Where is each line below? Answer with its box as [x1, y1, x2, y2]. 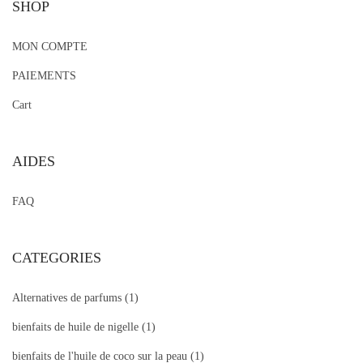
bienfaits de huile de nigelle [12, 321, 139, 334]
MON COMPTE [12, 41, 88, 53]
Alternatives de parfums [12, 292, 122, 305]
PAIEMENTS [12, 70, 76, 83]
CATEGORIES [12, 250, 101, 267]
